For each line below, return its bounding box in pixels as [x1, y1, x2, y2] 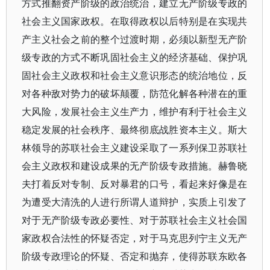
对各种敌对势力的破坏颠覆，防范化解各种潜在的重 [22, 87, 248, 100]
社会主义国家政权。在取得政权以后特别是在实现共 [22, 14, 248, 28]
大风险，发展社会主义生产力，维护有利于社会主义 [22, 105, 248, 118]
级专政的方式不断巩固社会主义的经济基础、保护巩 [22, 51, 248, 64]
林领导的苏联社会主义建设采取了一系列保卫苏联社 [22, 141, 248, 154]
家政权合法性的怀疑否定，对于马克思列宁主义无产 [22, 231, 248, 245]
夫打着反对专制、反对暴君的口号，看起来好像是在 [22, 177, 248, 190]
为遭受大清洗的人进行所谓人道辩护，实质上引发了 [22, 195, 248, 209]
